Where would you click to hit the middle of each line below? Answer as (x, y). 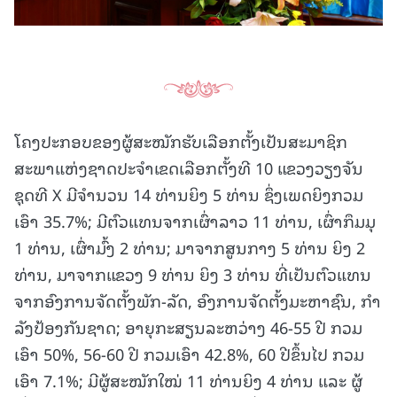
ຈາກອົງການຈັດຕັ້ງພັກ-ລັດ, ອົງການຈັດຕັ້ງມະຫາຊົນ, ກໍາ (198, 300)
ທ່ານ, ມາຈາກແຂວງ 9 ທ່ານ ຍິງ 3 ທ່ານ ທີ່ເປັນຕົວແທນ (193, 274)
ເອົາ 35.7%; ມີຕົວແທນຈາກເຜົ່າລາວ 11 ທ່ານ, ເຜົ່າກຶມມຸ (195, 221)
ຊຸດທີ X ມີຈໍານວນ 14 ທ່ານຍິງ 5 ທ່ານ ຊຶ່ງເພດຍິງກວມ (189, 194)
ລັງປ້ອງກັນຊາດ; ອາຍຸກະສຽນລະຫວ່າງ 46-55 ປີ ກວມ (188, 327)
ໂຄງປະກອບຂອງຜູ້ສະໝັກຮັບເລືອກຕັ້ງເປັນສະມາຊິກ (181, 141)
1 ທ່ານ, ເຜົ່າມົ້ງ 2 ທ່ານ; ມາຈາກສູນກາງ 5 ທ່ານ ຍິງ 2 (190, 247)
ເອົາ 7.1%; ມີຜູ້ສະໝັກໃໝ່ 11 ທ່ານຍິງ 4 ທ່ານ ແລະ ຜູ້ (188, 380)
